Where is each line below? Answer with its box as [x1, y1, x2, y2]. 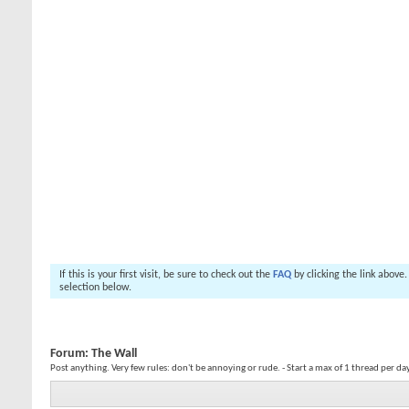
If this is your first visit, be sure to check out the [59, 269, 273, 280]
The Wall [91, 347, 137, 361]
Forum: [50, 347, 91, 361]
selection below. [59, 282, 131, 293]
